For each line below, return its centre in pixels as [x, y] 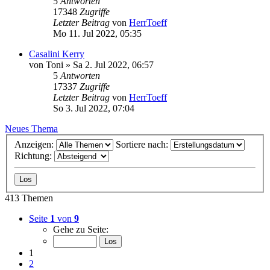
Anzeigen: [35, 144]
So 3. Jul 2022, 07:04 [94, 108]
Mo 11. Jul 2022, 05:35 [97, 34]
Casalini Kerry [57, 54]
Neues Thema [31, 129]
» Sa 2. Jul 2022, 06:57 [108, 65]
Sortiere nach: [143, 144]
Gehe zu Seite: [81, 229]
